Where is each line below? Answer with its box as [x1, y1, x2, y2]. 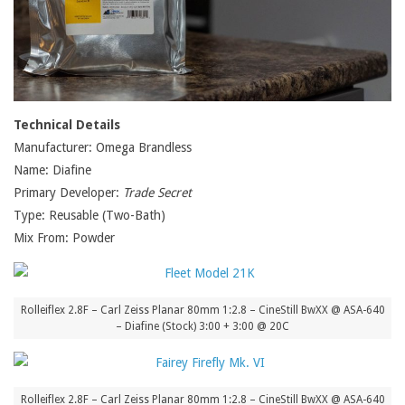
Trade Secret [123, 185, 192, 201]
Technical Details [14, 118, 120, 133]
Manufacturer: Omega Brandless [14, 140, 192, 155]
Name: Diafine [14, 163, 91, 178]
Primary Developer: [14, 185, 123, 201]
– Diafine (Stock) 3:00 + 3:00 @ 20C [116, 320, 289, 334]
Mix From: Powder [14, 231, 115, 246]
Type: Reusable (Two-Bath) [14, 208, 165, 223]
